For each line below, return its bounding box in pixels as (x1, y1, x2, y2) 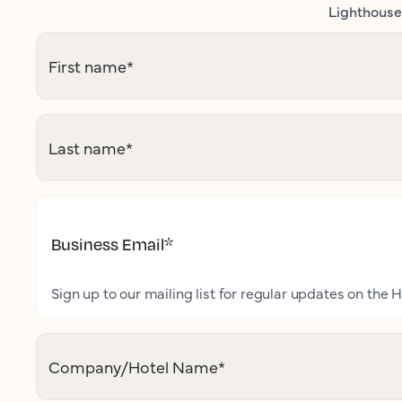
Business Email (51, 234, 164, 255)
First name (48, 55, 127, 78)
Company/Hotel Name (48, 355, 218, 379)
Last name (48, 136, 126, 160)
